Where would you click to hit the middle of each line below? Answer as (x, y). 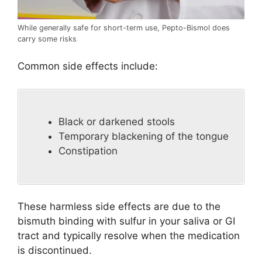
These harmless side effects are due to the (119, 207)
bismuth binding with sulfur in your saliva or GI (126, 221)
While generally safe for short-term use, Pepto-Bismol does (124, 27)
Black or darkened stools (117, 122)
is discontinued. (55, 251)
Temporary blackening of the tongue (144, 137)
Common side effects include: (88, 66)
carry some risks (47, 39)
